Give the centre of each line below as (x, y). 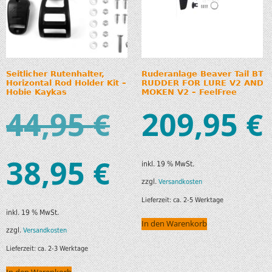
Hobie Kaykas (36, 92)
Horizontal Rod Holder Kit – (66, 83)
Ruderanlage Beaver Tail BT (202, 73)
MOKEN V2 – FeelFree (189, 92)
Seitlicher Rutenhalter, (55, 73)
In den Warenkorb (174, 224)
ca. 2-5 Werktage (198, 200)
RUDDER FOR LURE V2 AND (202, 83)
